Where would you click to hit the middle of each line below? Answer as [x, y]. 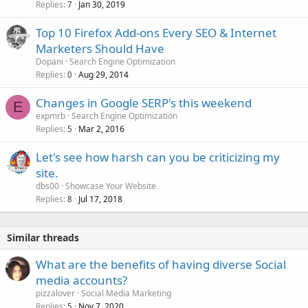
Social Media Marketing [126, 294]
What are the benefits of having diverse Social [161, 265]
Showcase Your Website [111, 186]
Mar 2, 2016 [101, 129]
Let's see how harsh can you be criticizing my [158, 157]
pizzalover [55, 294]
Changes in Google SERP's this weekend [144, 103]
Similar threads [43, 238]
